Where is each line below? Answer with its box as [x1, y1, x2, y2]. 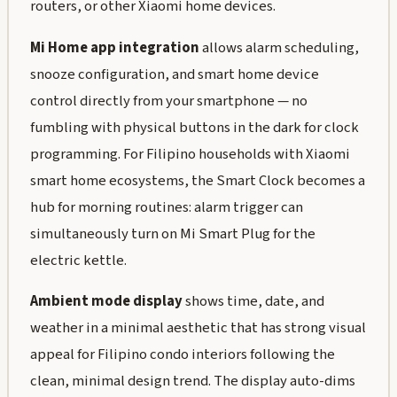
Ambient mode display [29, 291, 183, 313]
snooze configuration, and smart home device [29, 63, 319, 85]
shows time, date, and [182, 291, 324, 313]
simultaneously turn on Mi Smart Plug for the [29, 222, 315, 245]
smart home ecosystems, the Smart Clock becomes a [29, 169, 365, 191]
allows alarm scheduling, [198, 36, 359, 58]
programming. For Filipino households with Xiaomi [29, 143, 350, 165]
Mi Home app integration [29, 36, 199, 58]
